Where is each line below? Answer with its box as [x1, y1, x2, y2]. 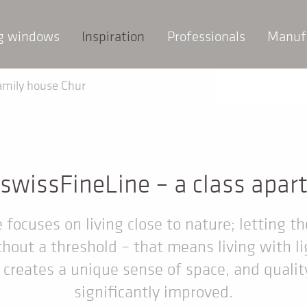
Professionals [167, 27, 245, 45]
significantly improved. [74, 280, 233, 302]
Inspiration [82, 27, 145, 45]
